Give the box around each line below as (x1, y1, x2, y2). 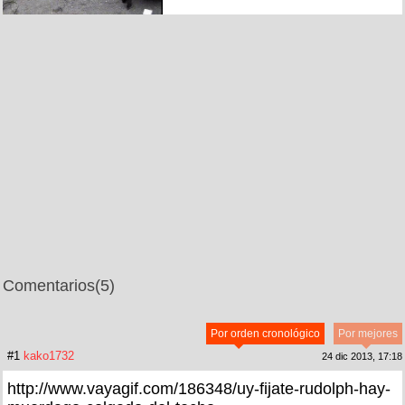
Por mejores (338, 326, 398, 340)
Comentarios (3, 276, 95, 295)
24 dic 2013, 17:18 (322, 350, 402, 362)
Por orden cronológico (211, 326, 320, 340)
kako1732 (24, 348, 74, 363)
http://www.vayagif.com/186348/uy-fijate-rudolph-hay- (7, 379, 391, 398)
